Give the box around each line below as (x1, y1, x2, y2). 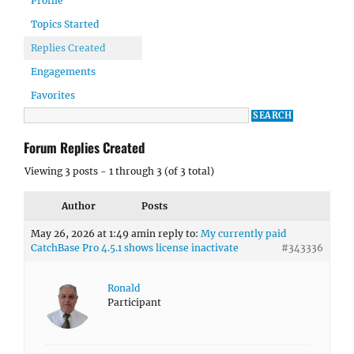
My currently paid (201, 228, 286, 239)
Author (61, 200, 96, 212)
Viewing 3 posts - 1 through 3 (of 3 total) (24, 165, 214, 177)
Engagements (31, 66, 96, 77)
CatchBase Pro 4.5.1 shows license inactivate (31, 242, 239, 254)
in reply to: (146, 228, 201, 239)
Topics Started (31, 18, 99, 30)
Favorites (31, 89, 75, 101)
